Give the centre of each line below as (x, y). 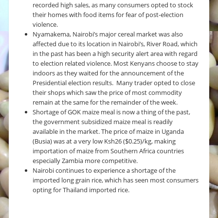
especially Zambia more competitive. (85, 161)
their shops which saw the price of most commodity (108, 93)
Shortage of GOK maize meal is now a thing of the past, (112, 112)
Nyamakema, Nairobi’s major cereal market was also (108, 34)
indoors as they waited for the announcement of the (109, 73)
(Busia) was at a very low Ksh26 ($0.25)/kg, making (104, 141)
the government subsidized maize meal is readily (103, 122)
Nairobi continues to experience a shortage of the (104, 171)
